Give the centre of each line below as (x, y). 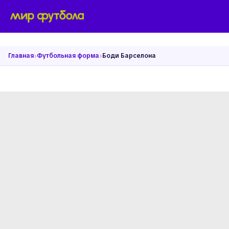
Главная (21, 56)
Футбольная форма (68, 56)
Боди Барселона (129, 56)
